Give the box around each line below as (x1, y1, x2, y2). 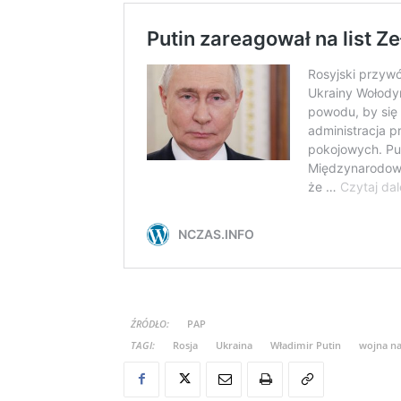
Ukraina (216, 337, 252, 352)
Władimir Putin (270, 337, 341, 352)
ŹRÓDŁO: (131, 316, 169, 330)
